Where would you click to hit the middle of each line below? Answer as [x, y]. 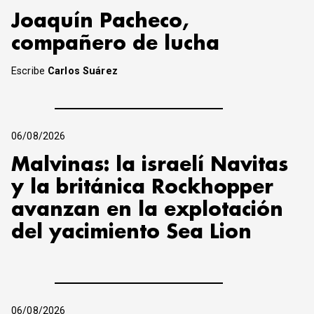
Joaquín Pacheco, [100, 21]
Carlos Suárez [83, 71]
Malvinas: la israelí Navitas [150, 165]
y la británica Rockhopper [142, 188]
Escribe [30, 71]
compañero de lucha [115, 43]
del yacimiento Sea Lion [131, 233]
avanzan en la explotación [147, 210]
